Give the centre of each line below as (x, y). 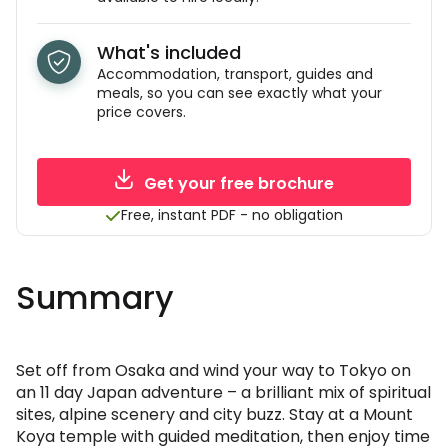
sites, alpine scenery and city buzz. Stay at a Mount (214, 414)
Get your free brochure (239, 183)
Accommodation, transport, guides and (235, 74)
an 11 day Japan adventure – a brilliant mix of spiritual (223, 392)
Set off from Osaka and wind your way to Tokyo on (213, 370)
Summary (95, 297)
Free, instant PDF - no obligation (232, 215)
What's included (169, 52)
